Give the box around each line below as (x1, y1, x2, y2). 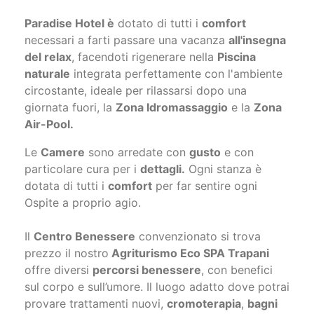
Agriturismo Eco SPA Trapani (109, 246, 269, 260)
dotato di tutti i (114, 16, 202, 30)
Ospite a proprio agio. (25, 196, 141, 210)
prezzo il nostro (25, 246, 109, 260)
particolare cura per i (25, 162, 140, 176)
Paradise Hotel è (25, 16, 114, 30)
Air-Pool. (25, 117, 74, 131)
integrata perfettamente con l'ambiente (70, 67, 282, 81)
